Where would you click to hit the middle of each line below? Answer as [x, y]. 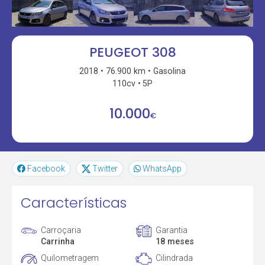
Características [74, 203]
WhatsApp [162, 169]
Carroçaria [61, 230]
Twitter [105, 169]
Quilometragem [70, 258]
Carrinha [58, 241]
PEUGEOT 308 [132, 53]
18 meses [174, 241]
